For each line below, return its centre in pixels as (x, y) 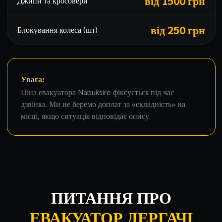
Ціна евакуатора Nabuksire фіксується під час (97, 92)
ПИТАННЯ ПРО (111, 199)
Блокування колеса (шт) (57, 29)
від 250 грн (178, 30)
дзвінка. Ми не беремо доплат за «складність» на (103, 104)
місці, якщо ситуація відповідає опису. (85, 116)
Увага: (32, 79)
